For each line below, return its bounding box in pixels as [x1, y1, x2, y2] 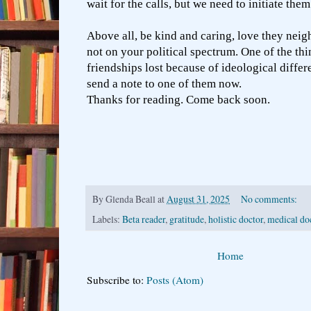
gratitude [169, 212, 204, 226]
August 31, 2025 [167, 192, 230, 205]
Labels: [92, 212, 122, 226]
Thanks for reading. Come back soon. [87, 93, 270, 107]
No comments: [240, 192, 299, 205]
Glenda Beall [106, 192, 155, 205]
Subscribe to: [87, 272, 146, 287]
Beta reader [122, 212, 165, 226]
